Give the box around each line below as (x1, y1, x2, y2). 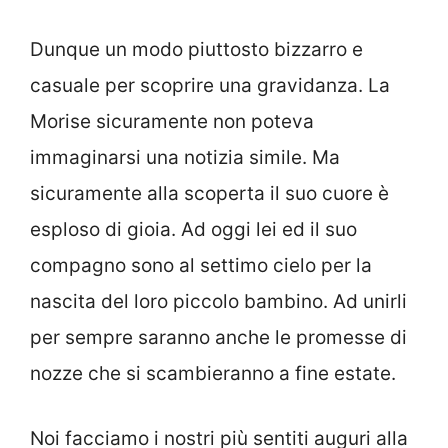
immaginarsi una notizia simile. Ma (30, 146, 340, 170)
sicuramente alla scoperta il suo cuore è (30, 182, 389, 206)
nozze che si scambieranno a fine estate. (30, 362, 396, 386)
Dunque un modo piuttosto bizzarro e (30, 38, 363, 62)
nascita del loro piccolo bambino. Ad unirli (30, 290, 407, 314)
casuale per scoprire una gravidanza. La (30, 74, 390, 98)
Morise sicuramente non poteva (30, 110, 314, 134)
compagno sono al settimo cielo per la (30, 254, 372, 278)
